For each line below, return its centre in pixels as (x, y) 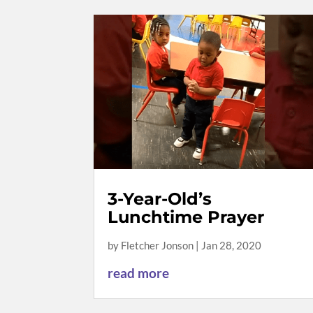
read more (139, 273)
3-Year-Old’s (160, 199)
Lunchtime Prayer (186, 217)
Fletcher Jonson (158, 246)
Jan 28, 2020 (232, 246)
